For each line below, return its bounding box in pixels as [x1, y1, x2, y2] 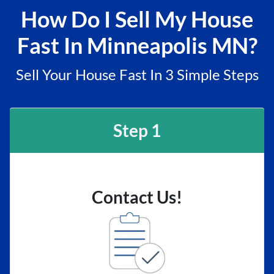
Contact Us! [92, 187, 182, 207]
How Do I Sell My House [21, 6, 253, 32]
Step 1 [113, 120, 161, 141]
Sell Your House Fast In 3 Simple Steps [15, 65, 259, 83]
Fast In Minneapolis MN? [17, 32, 257, 59]
